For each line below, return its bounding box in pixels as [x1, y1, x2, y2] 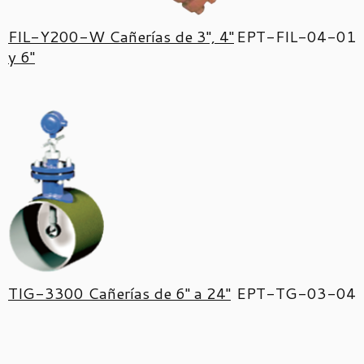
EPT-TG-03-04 [236, 282, 356, 304]
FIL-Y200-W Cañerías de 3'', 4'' [8, 25, 234, 47]
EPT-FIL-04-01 [236, 25, 356, 47]
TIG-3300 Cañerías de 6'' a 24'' [8, 282, 231, 304]
